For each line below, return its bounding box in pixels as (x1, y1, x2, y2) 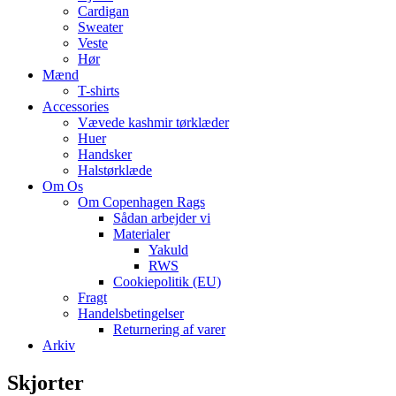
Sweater (78, 19, 123, 34)
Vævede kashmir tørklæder (78, 114, 229, 130)
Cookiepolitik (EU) (113, 273, 221, 289)
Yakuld (148, 241, 188, 257)
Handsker (78, 146, 132, 162)
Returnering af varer (113, 321, 225, 337)
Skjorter (7, 370, 84, 394)
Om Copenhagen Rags (78, 194, 205, 209)
